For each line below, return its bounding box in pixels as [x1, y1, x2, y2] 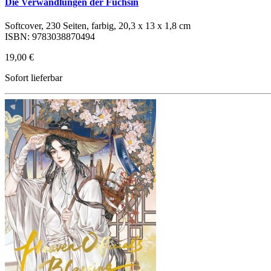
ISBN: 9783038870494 [5, 31, 95, 42]
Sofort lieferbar [5, 73, 62, 83]
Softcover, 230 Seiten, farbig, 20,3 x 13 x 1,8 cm [5, 21, 191, 31]
